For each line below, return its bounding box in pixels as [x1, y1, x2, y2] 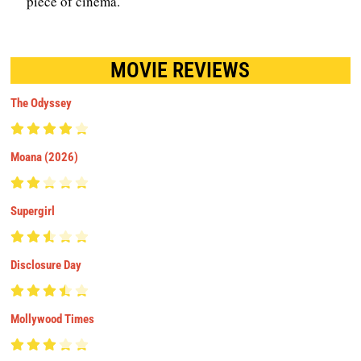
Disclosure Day [10, 257, 82, 272]
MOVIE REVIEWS [110, 57, 251, 82]
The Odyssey [10, 95, 73, 110]
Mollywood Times [10, 311, 95, 326]
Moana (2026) [10, 149, 79, 164]
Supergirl [10, 203, 56, 218]
